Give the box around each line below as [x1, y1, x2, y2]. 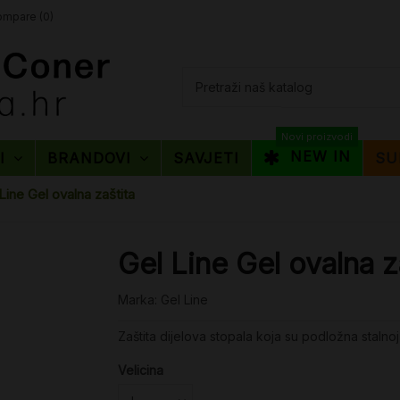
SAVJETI [173, 148, 239, 167]
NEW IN [285, 147, 351, 166]
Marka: [118, 291, 157, 307]
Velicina [118, 362, 163, 378]
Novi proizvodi [281, 129, 353, 143]
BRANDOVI [47, 148, 137, 167]
